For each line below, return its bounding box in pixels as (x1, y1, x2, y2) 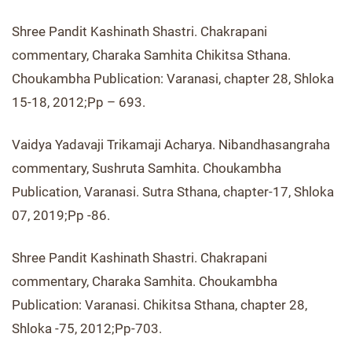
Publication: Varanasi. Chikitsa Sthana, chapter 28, (12, 297, 307, 313)
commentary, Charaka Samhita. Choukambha (12, 273, 277, 289)
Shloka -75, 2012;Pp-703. (12, 321, 162, 336)
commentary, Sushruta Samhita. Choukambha (12, 160, 281, 176)
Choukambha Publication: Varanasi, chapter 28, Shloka (12, 71, 334, 86)
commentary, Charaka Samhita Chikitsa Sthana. (12, 47, 291, 63)
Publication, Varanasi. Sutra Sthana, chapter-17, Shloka (12, 184, 334, 200)
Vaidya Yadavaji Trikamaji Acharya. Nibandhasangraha (12, 137, 330, 152)
